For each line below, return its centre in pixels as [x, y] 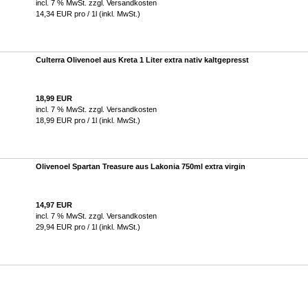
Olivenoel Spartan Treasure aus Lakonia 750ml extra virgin [141, 166]
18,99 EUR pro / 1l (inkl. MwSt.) [88, 120]
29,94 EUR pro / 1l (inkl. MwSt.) [88, 227]
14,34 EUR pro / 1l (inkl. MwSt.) [88, 14]
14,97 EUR [54, 205]
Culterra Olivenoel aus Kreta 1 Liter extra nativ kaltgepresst [142, 60]
